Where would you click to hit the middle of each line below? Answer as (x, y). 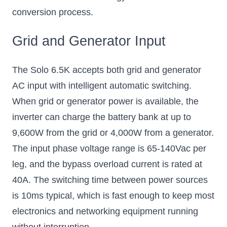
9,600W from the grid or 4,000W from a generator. (113, 133)
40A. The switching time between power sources (110, 180)
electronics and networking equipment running (105, 211)
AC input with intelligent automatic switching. (102, 85)
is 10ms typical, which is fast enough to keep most (113, 195)
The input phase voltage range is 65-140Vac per (109, 148)
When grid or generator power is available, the (105, 101)
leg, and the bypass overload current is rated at (107, 164)
